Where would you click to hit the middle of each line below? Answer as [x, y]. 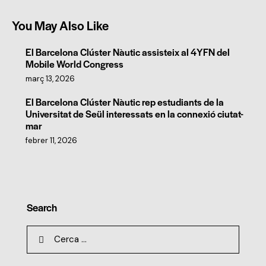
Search [42, 207]
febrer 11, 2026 [51, 140]
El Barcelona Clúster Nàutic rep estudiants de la [124, 102]
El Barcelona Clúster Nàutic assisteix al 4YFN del [127, 52]
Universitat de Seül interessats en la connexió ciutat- [134, 113]
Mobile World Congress [74, 64]
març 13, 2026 [50, 78]
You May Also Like [60, 25]
